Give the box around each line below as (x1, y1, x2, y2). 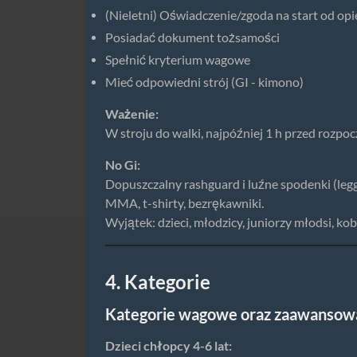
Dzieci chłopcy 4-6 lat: (105, 338, 232, 353)
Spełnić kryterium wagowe (105, 52, 250, 67)
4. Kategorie (105, 271, 210, 293)
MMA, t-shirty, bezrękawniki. (105, 195, 264, 210)
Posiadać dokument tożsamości (105, 29, 280, 45)
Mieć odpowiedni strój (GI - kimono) (105, 74, 304, 89)
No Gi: (105, 157, 140, 172)
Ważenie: (105, 106, 159, 121)
